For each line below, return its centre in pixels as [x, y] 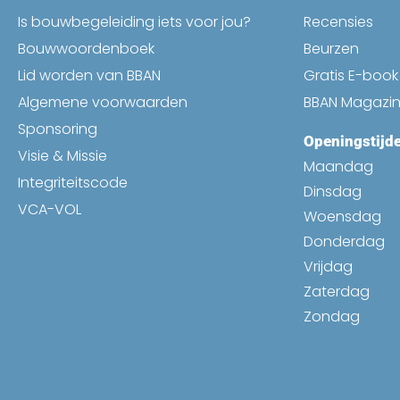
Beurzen [331, 48]
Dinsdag [333, 191]
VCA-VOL [50, 209]
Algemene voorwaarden [103, 102]
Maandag [338, 166]
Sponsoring [58, 129]
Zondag [332, 316]
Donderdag [344, 241]
